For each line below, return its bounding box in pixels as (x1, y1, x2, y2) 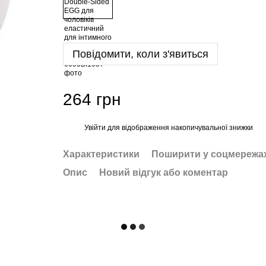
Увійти (84, 123, 106, 132)
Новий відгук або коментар (99, 167, 228, 178)
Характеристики (62, 149, 140, 159)
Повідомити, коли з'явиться (72, 48, 208, 60)
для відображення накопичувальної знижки (105, 123, 253, 132)
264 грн (62, 90, 121, 109)
